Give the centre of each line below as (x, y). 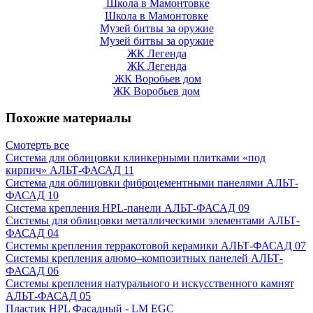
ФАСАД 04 (32, 233)
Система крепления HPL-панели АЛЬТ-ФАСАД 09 (128, 208)
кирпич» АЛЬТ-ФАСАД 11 (70, 170)
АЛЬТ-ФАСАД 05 (48, 296)
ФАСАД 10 (32, 195)
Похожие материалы (68, 118)
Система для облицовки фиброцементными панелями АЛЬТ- (152, 182)
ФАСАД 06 (32, 270)
